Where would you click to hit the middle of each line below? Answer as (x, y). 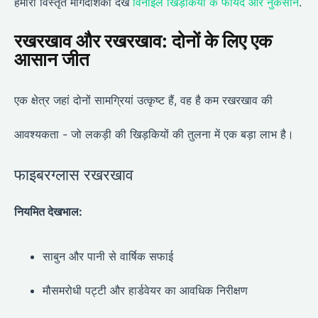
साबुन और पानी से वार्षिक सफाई (108, 256)
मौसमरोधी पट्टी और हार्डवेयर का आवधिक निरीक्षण (145, 290)
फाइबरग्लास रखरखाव (74, 175)
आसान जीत (52, 60)
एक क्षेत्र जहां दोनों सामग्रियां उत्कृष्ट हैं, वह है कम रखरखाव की (143, 100)
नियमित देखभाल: (48, 212)
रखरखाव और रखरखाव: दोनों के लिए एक (143, 41)
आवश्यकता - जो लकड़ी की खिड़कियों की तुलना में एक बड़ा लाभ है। (154, 135)
